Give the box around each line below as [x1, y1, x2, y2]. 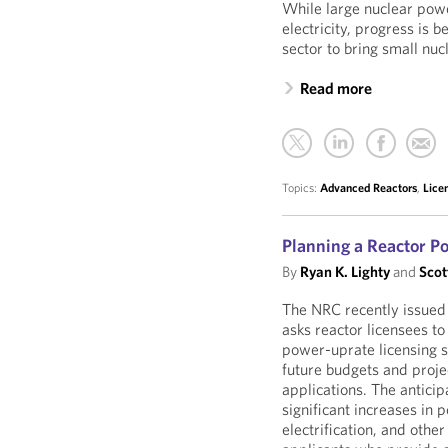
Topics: [282, 180, 321, 195]
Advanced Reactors [320, 180, 418, 195]
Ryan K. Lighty [300, 262, 391, 281]
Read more [300, 78, 373, 98]
